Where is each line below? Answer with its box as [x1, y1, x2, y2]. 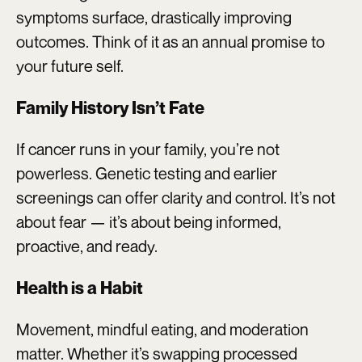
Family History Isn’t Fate [16, 96, 204, 118]
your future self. [16, 55, 124, 76]
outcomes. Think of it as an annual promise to [16, 31, 325, 52]
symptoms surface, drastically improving [16, 6, 292, 27]
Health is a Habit [16, 276, 143, 298]
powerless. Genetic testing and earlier [16, 162, 277, 183]
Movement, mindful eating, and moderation [16, 318, 309, 339]
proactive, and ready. [16, 235, 158, 256]
